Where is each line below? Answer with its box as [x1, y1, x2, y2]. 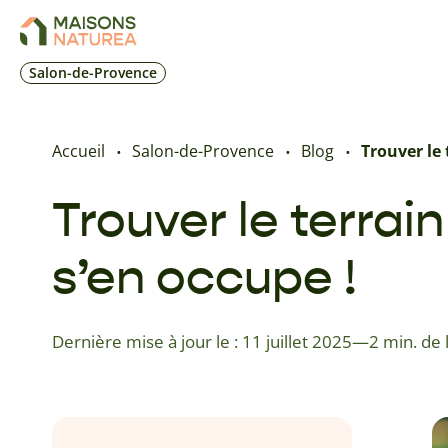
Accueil [52, 140, 105, 162]
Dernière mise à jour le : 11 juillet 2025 [52, 330, 352, 353]
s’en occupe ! [52, 249, 357, 306]
